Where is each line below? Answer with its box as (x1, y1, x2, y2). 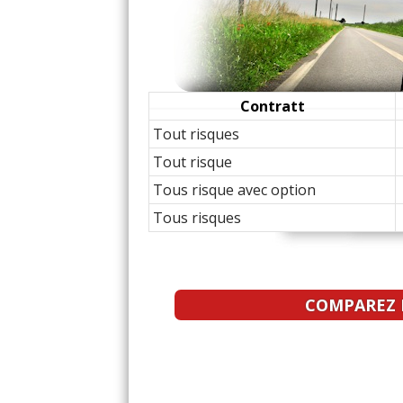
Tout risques (153, 124, 239, 144)
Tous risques (153, 208, 241, 228)
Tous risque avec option (153, 180, 316, 200)
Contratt (239, 96, 305, 116)
